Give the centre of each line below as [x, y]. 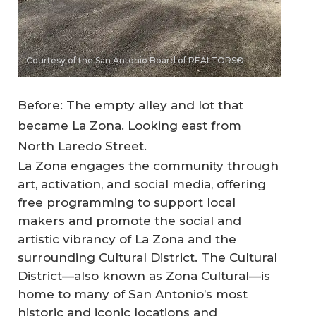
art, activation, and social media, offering [142, 184]
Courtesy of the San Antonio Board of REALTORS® [135, 61]
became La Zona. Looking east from [129, 125]
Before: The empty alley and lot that [130, 105]
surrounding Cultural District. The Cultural [147, 257]
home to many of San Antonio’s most [133, 294]
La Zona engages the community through [148, 165]
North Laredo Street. [82, 146]
